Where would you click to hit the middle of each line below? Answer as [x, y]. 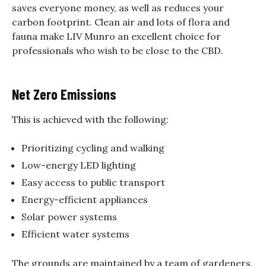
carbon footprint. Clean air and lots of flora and [121, 22]
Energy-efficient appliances [85, 199]
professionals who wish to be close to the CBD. [118, 50]
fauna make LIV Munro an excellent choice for [116, 36]
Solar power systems [69, 216]
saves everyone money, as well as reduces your [118, 7]
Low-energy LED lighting [79, 165]
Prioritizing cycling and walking [93, 148]
